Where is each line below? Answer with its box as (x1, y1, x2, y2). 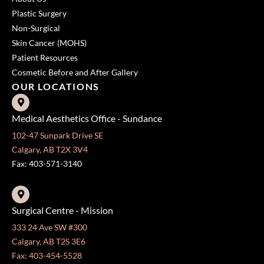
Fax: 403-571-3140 (12, 159, 82, 169)
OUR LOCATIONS (12, 81, 100, 93)
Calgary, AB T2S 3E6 (12, 236, 85, 246)
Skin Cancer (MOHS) (12, 38, 87, 48)
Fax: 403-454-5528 (12, 250, 82, 260)
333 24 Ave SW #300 (12, 222, 87, 232)
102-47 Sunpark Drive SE (12, 130, 103, 141)
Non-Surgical (12, 23, 60, 34)
